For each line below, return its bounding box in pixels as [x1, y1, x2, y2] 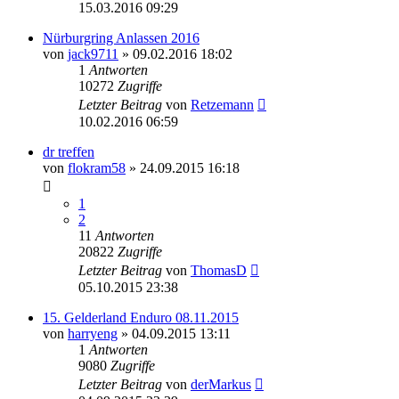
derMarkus [191, 376, 251, 392]
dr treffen [43, 143, 94, 159]
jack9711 [68, 45, 118, 61]
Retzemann [191, 96, 254, 112]
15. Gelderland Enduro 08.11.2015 [43, 309, 239, 325]
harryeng [68, 325, 118, 341]
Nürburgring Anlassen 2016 [43, 29, 199, 45]
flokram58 [68, 159, 126, 175]
